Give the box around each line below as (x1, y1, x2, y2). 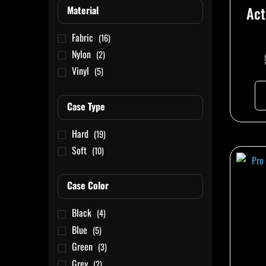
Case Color (67, 178, 109, 193)
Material (67, 2, 99, 17)
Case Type (67, 99, 105, 113)
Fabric (72, 30, 93, 45)
